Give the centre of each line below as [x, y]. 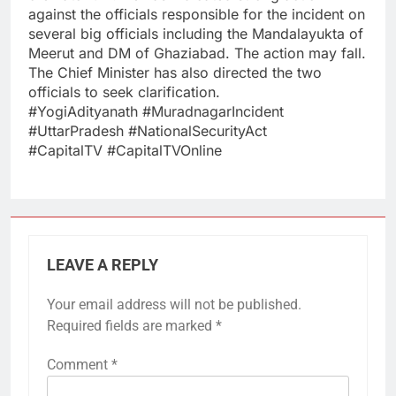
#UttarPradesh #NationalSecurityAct [148, 130]
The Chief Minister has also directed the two [175, 72]
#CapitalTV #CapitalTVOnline [125, 150]
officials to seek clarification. [124, 91]
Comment [79, 364]
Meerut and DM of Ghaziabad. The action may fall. [197, 53]
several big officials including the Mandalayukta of [196, 33]
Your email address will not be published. [174, 304]
